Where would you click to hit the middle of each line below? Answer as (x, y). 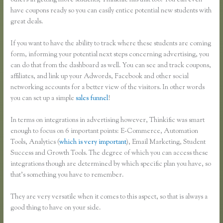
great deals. (27, 22)
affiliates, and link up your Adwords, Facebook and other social (100, 76)
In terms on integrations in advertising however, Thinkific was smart (108, 120)
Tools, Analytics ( (35, 142)
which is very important (93, 142)
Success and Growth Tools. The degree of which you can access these (110, 153)
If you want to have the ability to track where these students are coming (111, 44)
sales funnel (92, 98)
